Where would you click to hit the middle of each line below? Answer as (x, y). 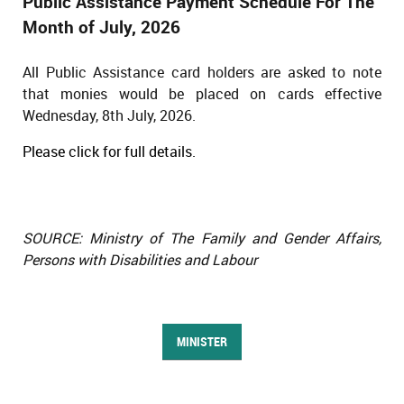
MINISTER (202, 341)
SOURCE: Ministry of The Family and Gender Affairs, (202, 238)
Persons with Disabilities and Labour (140, 260)
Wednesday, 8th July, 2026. (109, 115)
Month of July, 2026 (101, 27)
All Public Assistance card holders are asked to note (202, 72)
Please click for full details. (109, 151)
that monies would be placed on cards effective (202, 94)
